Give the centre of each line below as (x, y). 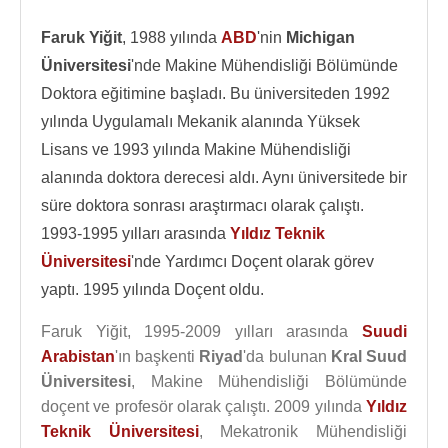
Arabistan (78, 356)
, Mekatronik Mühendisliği (303, 431)
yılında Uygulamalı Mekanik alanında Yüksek (200, 121)
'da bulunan (287, 356)
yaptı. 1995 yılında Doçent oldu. (152, 289)
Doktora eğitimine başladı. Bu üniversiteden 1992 (215, 93)
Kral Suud (369, 356)
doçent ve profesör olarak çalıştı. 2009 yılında (203, 406)
